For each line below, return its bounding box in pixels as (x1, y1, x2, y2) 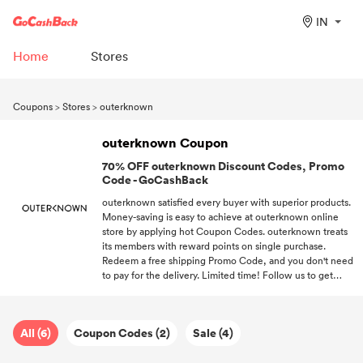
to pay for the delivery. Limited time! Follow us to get (102, 267, 333, 282)
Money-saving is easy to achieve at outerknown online (102, 208, 339, 224)
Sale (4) (193, 324, 233, 341)
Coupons (13, 99, 53, 113)
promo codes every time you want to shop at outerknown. (102, 281, 354, 297)
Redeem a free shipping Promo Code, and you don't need (102, 252, 353, 267)
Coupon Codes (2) (74, 324, 170, 341)
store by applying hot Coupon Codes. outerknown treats (102, 223, 348, 238)
